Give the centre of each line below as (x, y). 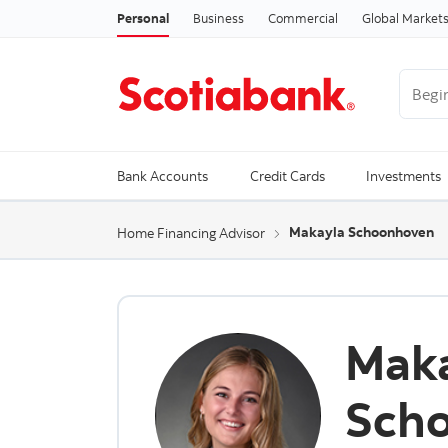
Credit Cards (287, 176)
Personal (143, 17)
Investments (404, 176)
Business (218, 17)
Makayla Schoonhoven (361, 232)
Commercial (303, 17)
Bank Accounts (162, 176)
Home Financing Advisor (191, 232)
